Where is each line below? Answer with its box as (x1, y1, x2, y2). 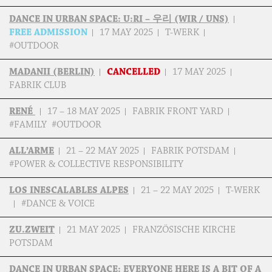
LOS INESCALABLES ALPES (9, 185, 129, 197)
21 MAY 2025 (67, 224, 120, 236)
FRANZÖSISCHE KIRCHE (132, 224, 236, 236)
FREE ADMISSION (9, 27, 87, 39)
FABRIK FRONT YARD (132, 106, 223, 118)
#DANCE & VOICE (21, 198, 97, 210)
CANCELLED (107, 66, 160, 78)
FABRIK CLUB (9, 80, 66, 92)
